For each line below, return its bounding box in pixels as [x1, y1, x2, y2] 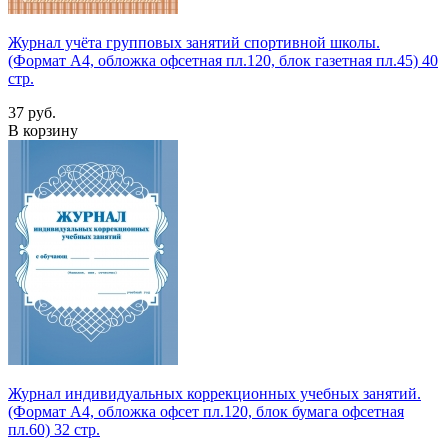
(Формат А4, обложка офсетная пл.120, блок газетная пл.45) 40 [8, 51, 438, 69]
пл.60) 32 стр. [8, 420, 100, 438]
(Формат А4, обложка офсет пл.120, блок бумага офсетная [8, 402, 404, 420]
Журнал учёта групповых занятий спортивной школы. [8, 33, 380, 51]
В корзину [8, 121, 78, 139]
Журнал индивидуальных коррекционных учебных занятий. [8, 384, 421, 402]
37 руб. [8, 103, 56, 121]
